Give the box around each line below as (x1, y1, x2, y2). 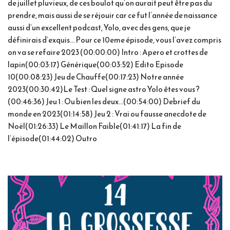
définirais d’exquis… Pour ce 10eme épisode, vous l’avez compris (8, 33, 221, 46)
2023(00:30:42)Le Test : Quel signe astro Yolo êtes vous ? (8, 83, 200, 95)
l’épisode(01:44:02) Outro (8, 132, 97, 144)
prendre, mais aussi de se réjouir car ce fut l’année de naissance (8, 9, 217, 21)
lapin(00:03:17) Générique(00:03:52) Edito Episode (8, 58, 183, 70)
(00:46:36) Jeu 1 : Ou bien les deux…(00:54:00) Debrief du (8, 95, 200, 107)
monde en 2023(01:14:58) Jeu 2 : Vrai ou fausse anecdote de (8, 107, 206, 120)
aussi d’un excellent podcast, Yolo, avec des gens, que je (8, 21, 190, 33)
